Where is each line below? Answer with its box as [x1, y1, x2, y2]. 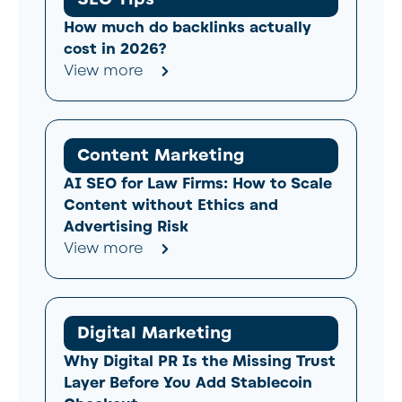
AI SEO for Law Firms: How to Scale [64, 173, 332, 194]
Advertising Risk [64, 216, 188, 237]
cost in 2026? [64, 39, 167, 59]
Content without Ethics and [64, 195, 278, 215]
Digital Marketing [77, 321, 232, 344]
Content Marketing [77, 144, 245, 166]
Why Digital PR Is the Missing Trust [64, 351, 336, 371]
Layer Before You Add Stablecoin [64, 372, 312, 393]
